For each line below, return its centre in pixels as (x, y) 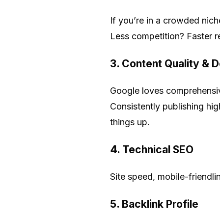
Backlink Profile (160, 204)
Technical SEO (158, 149)
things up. (130, 122)
